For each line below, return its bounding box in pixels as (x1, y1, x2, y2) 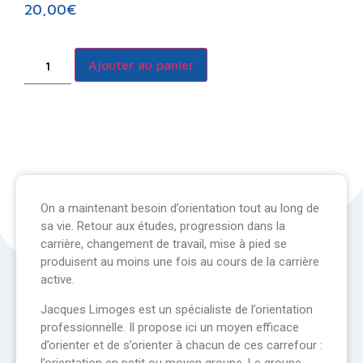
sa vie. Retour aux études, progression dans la (41, 219, 285, 234)
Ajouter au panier (88, 58, 194, 73)
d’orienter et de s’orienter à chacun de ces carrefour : (41, 337, 322, 352)
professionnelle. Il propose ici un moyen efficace (41, 319, 299, 335)
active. (41, 272, 75, 288)
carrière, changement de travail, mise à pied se (41, 237, 287, 252)
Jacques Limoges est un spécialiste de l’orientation (41, 301, 313, 317)
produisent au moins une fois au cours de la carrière (41, 254, 319, 270)
